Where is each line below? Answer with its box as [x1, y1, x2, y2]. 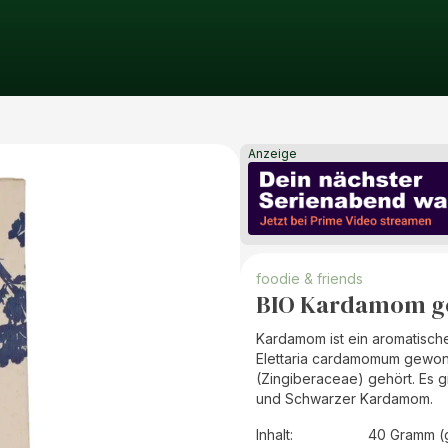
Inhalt [256, 426, 290, 444]
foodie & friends [256, 270, 363, 288]
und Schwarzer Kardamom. [256, 390, 433, 408]
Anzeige [248, 146, 297, 161]
